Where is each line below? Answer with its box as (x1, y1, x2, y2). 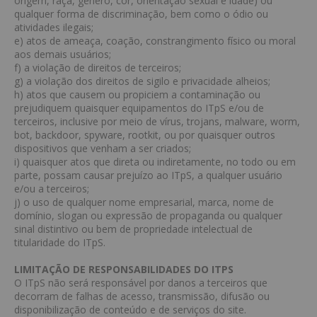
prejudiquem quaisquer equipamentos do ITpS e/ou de (14, 101, 264, 115)
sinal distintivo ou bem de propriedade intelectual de (14, 222, 253, 236)
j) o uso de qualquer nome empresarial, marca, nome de (14, 195, 274, 209)
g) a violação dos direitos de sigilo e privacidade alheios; (14, 74, 270, 88)
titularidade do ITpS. (14, 236, 105, 249)
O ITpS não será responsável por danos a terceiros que (14, 276, 267, 289)
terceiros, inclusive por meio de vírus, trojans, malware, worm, (14, 115, 300, 128)
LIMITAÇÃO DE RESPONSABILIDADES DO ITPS (14, 263, 234, 276)
